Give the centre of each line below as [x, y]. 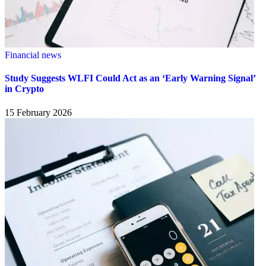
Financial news [33, 55]
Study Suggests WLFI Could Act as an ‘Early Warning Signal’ [130, 78]
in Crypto [24, 89]
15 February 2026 [38, 112]
